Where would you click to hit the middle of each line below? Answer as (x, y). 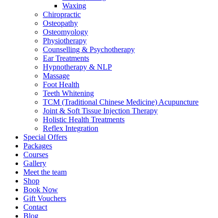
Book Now (41, 190)
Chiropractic (62, 14)
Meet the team (45, 172)
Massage (56, 76)
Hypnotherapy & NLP (77, 67)
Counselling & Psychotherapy (89, 49)
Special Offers (45, 137)
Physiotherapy (65, 41)
